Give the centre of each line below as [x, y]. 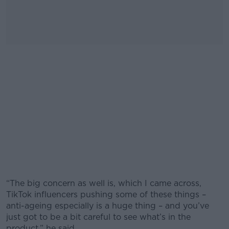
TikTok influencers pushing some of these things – [106, 194]
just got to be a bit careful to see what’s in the [98, 217]
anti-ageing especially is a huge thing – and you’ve [108, 205]
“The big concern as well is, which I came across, [104, 183]
